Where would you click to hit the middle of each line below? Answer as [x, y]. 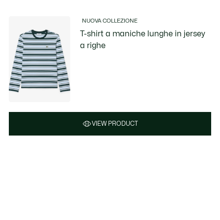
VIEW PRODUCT [115, 124]
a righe [93, 45]
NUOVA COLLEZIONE [110, 21]
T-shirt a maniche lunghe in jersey [143, 34]
